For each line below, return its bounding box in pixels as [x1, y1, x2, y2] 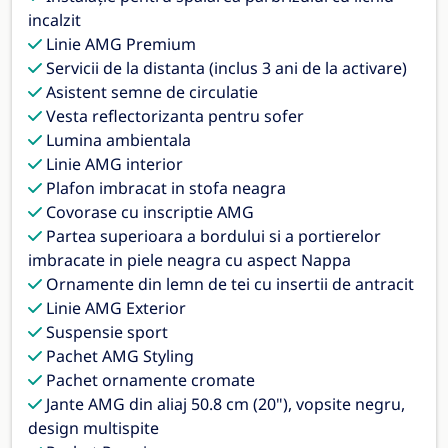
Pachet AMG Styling [42, 344, 194, 367]
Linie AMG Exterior [42, 296, 186, 319]
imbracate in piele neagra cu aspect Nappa [28, 248, 351, 271]
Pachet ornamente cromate [42, 368, 255, 391]
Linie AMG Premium [42, 32, 196, 55]
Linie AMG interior [42, 152, 183, 175]
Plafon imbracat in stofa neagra [42, 176, 286, 199]
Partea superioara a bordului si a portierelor [42, 224, 381, 247]
